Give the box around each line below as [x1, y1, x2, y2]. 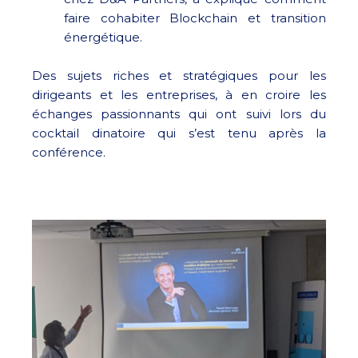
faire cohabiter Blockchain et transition [64, 10, 326, 26]
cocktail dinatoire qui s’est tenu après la [32, 125, 326, 141]
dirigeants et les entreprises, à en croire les [32, 87, 326, 102]
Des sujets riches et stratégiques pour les [32, 68, 326, 83]
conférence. [32, 145, 105, 160]
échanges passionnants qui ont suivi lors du [32, 106, 326, 121]
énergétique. [64, 30, 142, 45]
